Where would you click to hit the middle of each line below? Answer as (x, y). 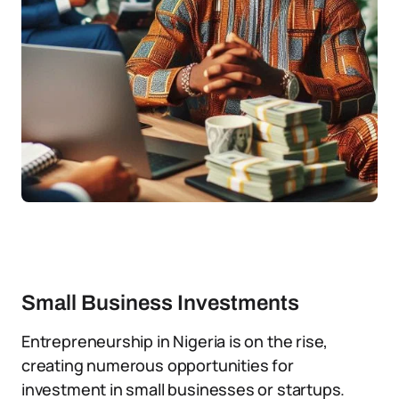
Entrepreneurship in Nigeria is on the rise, (175, 341)
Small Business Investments (160, 303)
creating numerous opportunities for (158, 365)
